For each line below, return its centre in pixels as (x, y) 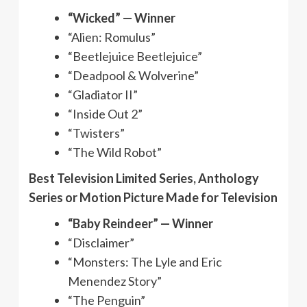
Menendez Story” (115, 281)
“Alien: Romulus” (112, 37)
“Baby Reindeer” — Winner (140, 223)
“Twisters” (96, 133)
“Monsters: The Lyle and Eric (145, 261)
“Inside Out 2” (105, 113)
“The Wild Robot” (115, 152)
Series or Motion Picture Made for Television (153, 197)
